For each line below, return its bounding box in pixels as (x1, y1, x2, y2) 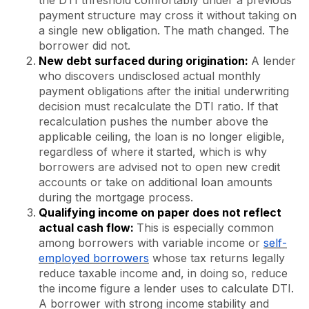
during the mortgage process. (39, 190, 193, 204)
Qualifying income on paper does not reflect (39, 205, 281, 219)
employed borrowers (39, 250, 149, 265)
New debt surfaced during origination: (39, 53, 251, 68)
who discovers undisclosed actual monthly (39, 68, 261, 83)
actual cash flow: (39, 220, 137, 235)
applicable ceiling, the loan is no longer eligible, (39, 129, 285, 143)
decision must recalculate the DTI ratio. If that (39, 99, 278, 113)
